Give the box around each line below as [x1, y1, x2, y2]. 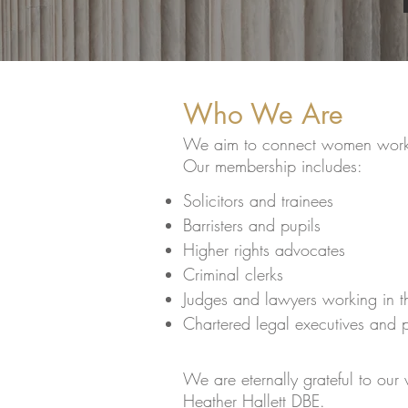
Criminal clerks [183, 263, 283, 285]
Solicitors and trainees [183, 189, 333, 211]
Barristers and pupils [183, 214, 321, 236]
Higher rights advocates [183, 239, 345, 260]
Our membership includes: [183, 155, 362, 177]
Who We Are [183, 96, 343, 132]
